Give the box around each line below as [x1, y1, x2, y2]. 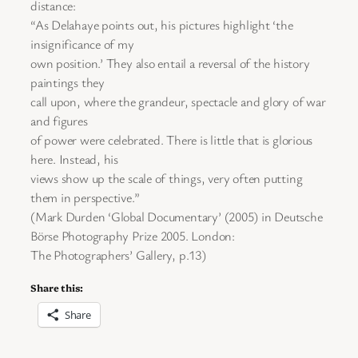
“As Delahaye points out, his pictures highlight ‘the [30, 15, 293, 34]
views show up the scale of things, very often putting [30, 169, 303, 187]
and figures [30, 111, 88, 129]
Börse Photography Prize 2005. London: [30, 226, 235, 245]
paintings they [30, 73, 105, 91]
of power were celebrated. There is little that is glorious [30, 130, 313, 149]
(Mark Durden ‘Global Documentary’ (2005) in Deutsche [30, 207, 323, 225]
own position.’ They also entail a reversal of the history [30, 54, 310, 72]
